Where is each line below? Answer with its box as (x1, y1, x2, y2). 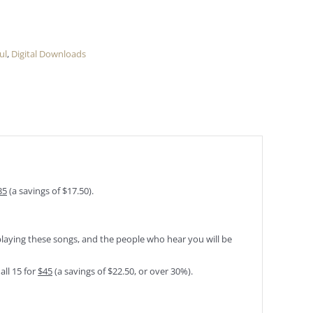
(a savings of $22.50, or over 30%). (52, 265, 193, 277)
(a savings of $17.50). (7, 184, 94, 197)
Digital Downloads (11, 48, 86, 60)
